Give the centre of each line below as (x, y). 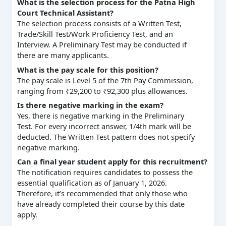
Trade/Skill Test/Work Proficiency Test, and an (95, 34)
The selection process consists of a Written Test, (99, 23)
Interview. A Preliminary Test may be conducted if (102, 45)
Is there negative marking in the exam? (90, 105)
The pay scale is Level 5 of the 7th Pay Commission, (105, 80)
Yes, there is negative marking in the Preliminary (100, 115)
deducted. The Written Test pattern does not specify (106, 136)
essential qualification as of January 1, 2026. (92, 183)
